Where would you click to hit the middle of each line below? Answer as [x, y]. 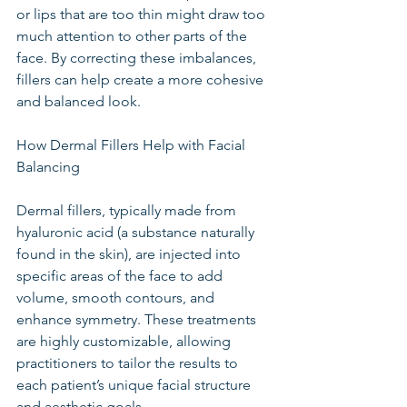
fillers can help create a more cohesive [142, 79]
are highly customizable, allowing [125, 341]
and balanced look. [79, 101]
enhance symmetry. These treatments [138, 319]
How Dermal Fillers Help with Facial [133, 145]
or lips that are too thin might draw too [143, 14]
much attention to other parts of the [134, 36]
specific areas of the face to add [121, 276]
